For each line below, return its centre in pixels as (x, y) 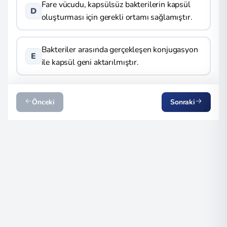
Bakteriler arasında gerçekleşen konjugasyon (120, 49)
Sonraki (182, 102)
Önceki (44, 102)
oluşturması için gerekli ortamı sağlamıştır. (117, 17)
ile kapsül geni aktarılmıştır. (90, 62)
